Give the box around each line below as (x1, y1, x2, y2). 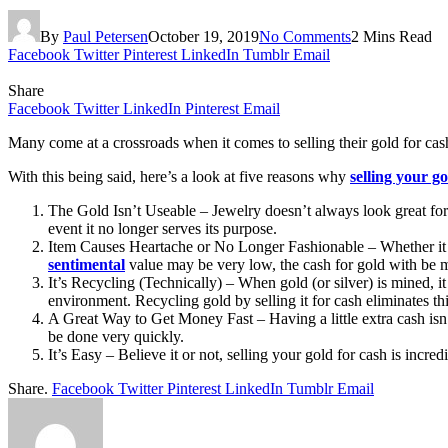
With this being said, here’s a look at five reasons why (8, 167, 350, 185)
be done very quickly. (48, 327, 184, 345)
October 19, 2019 (148, 27, 259, 45)
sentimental (48, 255, 125, 273)
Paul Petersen (63, 27, 148, 45)
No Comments (259, 27, 351, 45)
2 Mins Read (351, 27, 432, 45)
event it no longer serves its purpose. (48, 219, 277, 237)
